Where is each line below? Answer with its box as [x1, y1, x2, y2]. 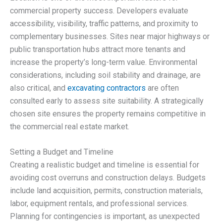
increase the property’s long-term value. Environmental [10, 57, 197, 67]
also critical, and [10, 83, 67, 93]
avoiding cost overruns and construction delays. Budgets [10, 173, 206, 183]
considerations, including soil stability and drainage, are [10, 70, 201, 80]
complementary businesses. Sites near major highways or [10, 31, 210, 41]
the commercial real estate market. [10, 121, 129, 131]
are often [146, 83, 179, 93]
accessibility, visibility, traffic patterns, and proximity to [10, 18, 198, 28]
